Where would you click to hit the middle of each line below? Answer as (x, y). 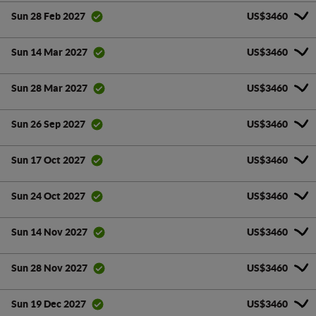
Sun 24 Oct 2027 (48, 196)
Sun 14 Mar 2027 (49, 53)
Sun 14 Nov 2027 (49, 232)
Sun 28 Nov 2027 (49, 268)
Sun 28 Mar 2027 (49, 89)
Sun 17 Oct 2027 (48, 160)
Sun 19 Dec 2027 (49, 304)
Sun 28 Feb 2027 (48, 17)
